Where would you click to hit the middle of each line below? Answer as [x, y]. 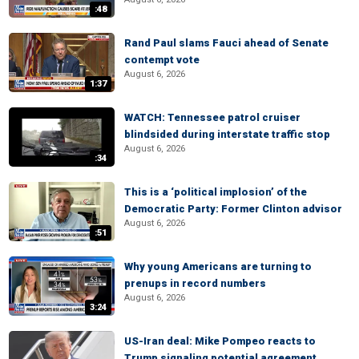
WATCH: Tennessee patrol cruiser [212, 117]
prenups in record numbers [195, 283]
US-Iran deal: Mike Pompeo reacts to [220, 341]
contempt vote [162, 60]
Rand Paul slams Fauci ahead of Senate [226, 43]
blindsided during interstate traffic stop [227, 134]
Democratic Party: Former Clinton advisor [233, 209]
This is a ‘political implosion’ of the [216, 192]
